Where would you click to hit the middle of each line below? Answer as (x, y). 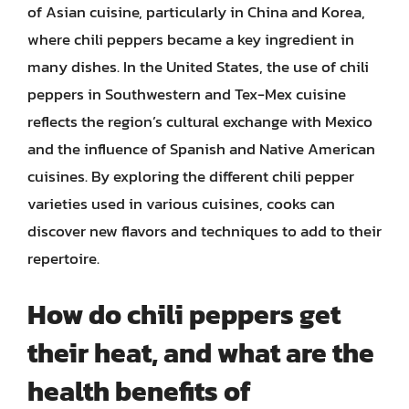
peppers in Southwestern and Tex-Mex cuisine (187, 94)
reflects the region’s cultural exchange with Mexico (200, 121)
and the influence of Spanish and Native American (201, 149)
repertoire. (63, 258)
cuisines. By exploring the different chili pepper (191, 176)
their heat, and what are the (201, 352)
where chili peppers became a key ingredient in (191, 39)
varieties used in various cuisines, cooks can (181, 204)
